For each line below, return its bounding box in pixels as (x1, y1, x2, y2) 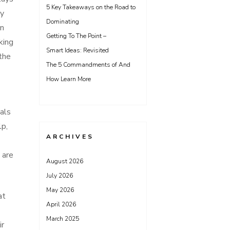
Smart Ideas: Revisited (46, 46, 109, 54)
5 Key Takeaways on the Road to (46, 3, 136, 11)
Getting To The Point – (46, 32, 106, 40)
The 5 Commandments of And (46, 61, 130, 69)
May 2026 (46, 186, 74, 194)
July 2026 (46, 171, 73, 180)
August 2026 (46, 157, 83, 165)
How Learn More (46, 75, 91, 83)
